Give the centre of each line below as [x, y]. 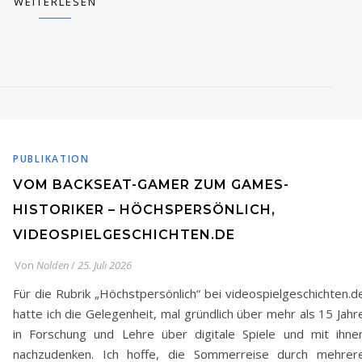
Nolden [53, 265]
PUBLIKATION [51, 159]
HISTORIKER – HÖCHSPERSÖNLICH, [144, 210]
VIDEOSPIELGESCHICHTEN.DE [124, 235]
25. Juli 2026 [105, 265]
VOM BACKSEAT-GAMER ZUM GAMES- [151, 185]
